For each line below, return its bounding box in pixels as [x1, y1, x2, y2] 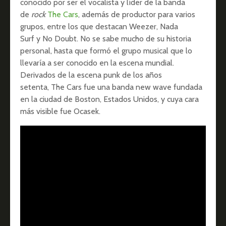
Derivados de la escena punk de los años [20, 70, 162, 80]
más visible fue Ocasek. [20, 106, 102, 116]
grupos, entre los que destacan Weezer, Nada [20, 21, 178, 31]
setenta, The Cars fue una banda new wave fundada [20, 82, 202, 92]
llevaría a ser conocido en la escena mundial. [20, 58, 174, 68]
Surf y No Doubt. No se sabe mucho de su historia [20, 33, 191, 43]
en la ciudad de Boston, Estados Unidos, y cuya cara [20, 94, 199, 104]
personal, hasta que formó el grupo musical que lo [20, 45, 192, 55]
